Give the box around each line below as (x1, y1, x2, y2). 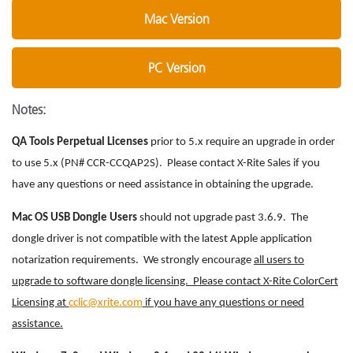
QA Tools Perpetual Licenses (12, 136, 148, 148)
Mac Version (143, 11, 210, 27)
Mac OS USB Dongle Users (12, 212, 137, 224)
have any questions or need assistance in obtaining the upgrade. (12, 179, 314, 191)
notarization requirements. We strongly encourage (12, 255, 254, 266)
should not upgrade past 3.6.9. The (137, 212, 308, 224)
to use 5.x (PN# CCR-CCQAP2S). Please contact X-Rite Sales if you (12, 158, 320, 169)
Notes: (12, 102, 46, 117)
